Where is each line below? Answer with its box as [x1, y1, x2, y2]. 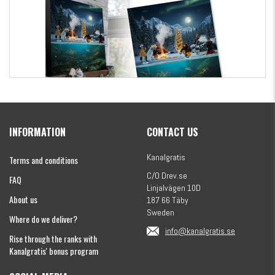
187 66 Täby [147, 194, 188, 206]
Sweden [147, 206, 174, 218]
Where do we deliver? [9, 212, 77, 225]
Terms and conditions [9, 153, 78, 166]
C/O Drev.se [147, 169, 187, 181]
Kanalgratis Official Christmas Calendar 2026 [51, 108, 224, 123]
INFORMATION [9, 124, 66, 139]
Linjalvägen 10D [147, 182, 201, 193]
